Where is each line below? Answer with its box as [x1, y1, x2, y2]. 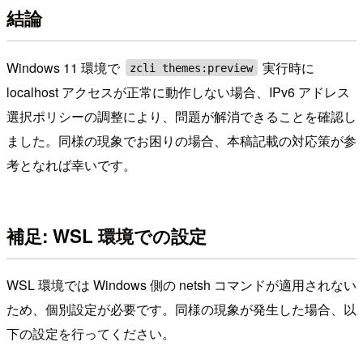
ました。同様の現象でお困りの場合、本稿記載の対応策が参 [6, 130, 357, 150]
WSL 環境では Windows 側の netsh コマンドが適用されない [6, 275, 357, 295]
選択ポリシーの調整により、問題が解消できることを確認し [6, 106, 357, 126]
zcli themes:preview [130, 61, 254, 75]
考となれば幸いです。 [6, 155, 136, 174]
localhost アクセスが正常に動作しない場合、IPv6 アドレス [6, 82, 350, 101]
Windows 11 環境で [6, 58, 123, 77]
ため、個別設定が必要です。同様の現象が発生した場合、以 [6, 300, 357, 319]
